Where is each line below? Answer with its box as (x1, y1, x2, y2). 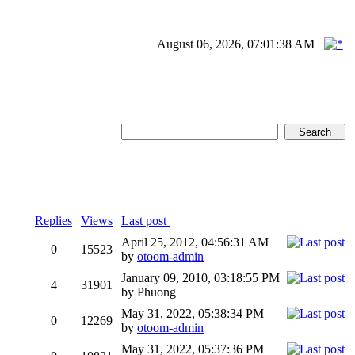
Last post (121, 213, 170, 227)
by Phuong (121, 284, 176, 299)
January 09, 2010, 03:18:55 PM (121, 270, 280, 284)
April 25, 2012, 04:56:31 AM (121, 235, 269, 249)
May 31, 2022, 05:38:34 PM (121, 306, 264, 320)
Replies (35, 213, 72, 227)
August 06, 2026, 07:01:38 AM (157, 37, 315, 51)
